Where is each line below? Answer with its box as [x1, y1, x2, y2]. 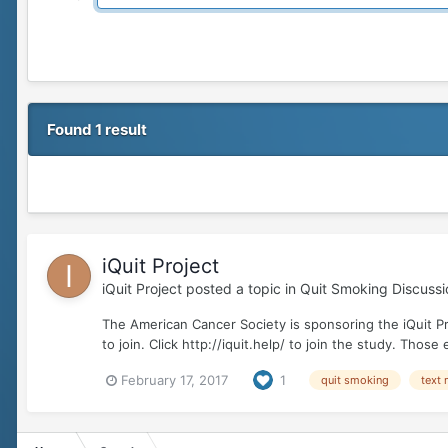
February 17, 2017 [121, 371, 228, 388]
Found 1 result [47, 120, 147, 140]
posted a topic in [182, 280, 300, 298]
